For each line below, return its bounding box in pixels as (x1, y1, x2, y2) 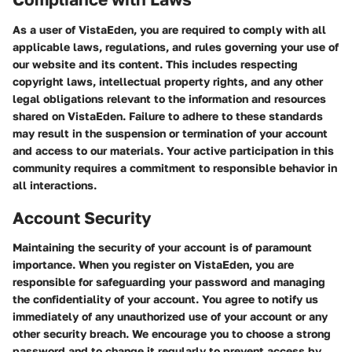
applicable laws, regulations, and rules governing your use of (13, 39, 339, 53)
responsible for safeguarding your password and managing (13, 275, 325, 288)
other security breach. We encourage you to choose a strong (13, 327, 331, 340)
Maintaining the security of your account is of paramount (13, 240, 312, 254)
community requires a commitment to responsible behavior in (13, 160, 337, 174)
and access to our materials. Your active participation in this (13, 143, 334, 157)
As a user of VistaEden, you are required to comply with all (13, 22, 326, 36)
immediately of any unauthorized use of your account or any (13, 310, 328, 323)
